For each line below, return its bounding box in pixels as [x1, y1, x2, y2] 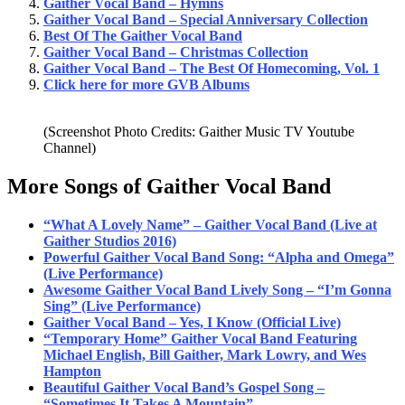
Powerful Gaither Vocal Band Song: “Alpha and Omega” [43, 249, 394, 265]
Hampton [43, 363, 101, 379]
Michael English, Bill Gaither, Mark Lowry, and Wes [43, 346, 366, 363]
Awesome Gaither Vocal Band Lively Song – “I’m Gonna [43, 281, 391, 297]
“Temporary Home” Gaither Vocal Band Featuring [43, 330, 357, 346]
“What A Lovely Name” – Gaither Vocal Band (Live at [43, 216, 377, 232]
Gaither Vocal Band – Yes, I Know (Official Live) [43, 314, 341, 330]
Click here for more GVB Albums [43, 77, 250, 93]
